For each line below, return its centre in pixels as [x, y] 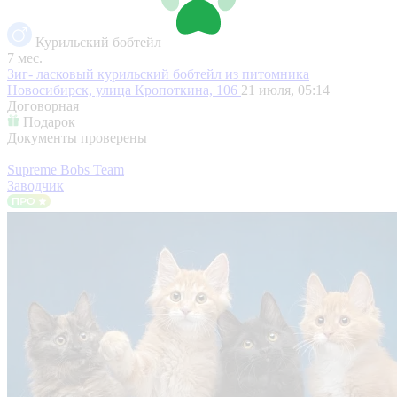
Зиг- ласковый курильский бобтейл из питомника [158, 74]
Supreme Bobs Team [66, 169]
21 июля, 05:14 [285, 90]
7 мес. [25, 58]
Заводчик [35, 185]
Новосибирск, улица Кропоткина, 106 [124, 90]
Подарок [49, 121]
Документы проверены [77, 137]
